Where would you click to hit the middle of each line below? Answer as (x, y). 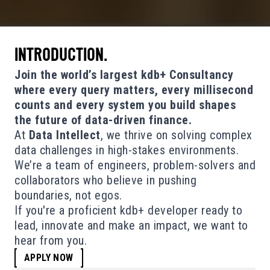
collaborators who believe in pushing (105, 181)
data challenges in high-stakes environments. (127, 150)
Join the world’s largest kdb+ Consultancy (124, 75)
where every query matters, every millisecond (134, 90)
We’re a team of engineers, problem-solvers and (135, 165)
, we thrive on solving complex (176, 135)
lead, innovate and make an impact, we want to (131, 226)
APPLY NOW (49, 258)
